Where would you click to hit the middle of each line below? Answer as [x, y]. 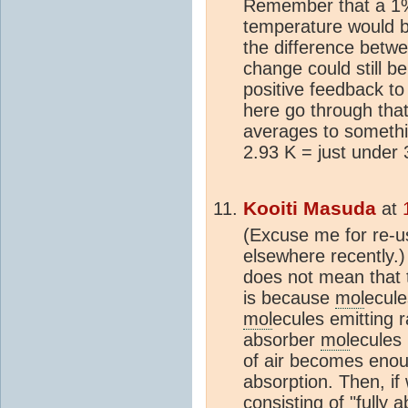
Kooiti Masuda [310, 208]
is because [289, 297]
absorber [282, 339]
